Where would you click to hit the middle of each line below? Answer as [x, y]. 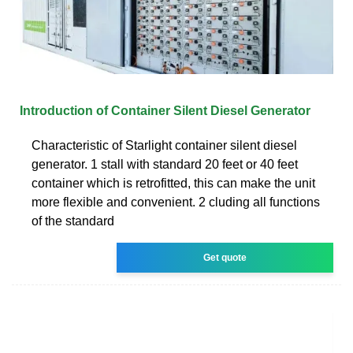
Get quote [225, 257]
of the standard [73, 221]
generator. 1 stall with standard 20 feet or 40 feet [165, 164]
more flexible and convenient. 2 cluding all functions [176, 202]
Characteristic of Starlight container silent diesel [164, 145]
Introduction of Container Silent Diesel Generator [165, 110]
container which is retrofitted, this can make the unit [173, 183]
